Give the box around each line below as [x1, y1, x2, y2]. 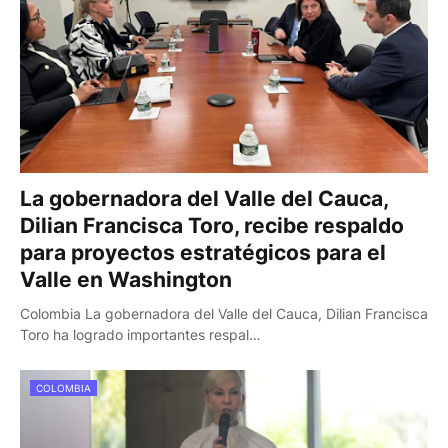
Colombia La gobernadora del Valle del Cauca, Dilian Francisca [20, 305, 428, 322]
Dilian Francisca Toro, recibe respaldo [20, 213, 404, 238]
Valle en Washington [20, 267, 232, 292]
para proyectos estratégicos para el [20, 240, 386, 265]
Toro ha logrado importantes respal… [20, 326, 261, 343]
